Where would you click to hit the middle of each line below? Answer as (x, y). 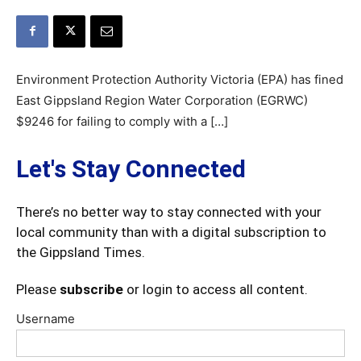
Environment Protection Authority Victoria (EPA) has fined (180, 79)
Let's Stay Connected (131, 168)
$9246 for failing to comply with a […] (122, 121)
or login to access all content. (216, 289)
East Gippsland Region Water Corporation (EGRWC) (162, 100)
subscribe (91, 289)
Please (38, 289)
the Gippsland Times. (81, 252)
